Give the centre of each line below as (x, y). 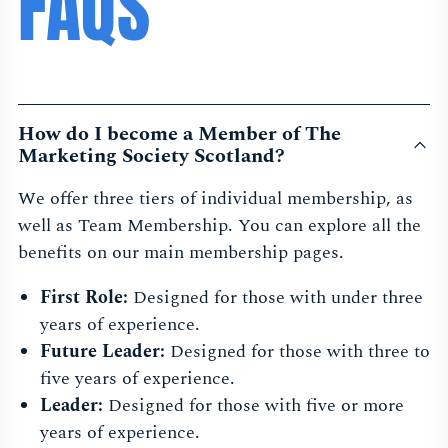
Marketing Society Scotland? (151, 155)
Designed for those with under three (275, 297)
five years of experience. (137, 378)
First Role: (83, 297)
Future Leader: (102, 351)
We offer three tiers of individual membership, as (215, 198)
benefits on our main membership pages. (181, 252)
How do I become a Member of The (179, 133)
